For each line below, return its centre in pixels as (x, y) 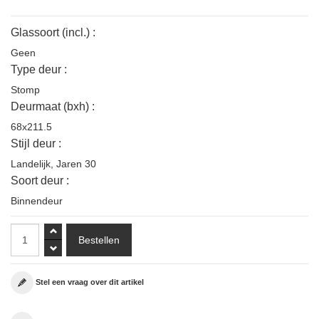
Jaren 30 (76, 164)
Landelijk (31, 164)
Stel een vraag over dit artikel (90, 282)
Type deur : (39, 70)
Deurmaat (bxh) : (53, 107)
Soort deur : (40, 181)
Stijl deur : (36, 144)
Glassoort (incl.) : (53, 33)
